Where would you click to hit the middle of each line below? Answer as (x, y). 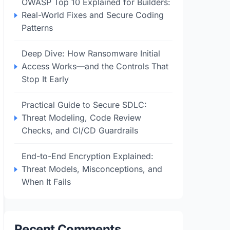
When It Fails (46, 182)
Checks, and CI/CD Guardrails (80, 130)
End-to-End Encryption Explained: (88, 156)
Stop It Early (45, 79)
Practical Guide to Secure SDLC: (84, 105)
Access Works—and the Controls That (95, 66)
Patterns (37, 28)
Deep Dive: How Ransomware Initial (91, 53)
